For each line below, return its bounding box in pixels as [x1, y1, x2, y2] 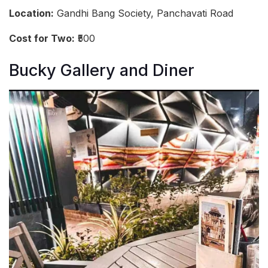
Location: [9, 7, 54, 20]
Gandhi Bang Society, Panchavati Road [54, 7, 233, 20]
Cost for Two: [9, 32, 75, 45]
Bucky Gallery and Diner [9, 60, 194, 81]
